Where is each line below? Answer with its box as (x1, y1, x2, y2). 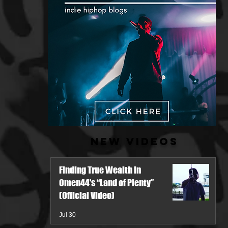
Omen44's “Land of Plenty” (59, 177, 154, 188)
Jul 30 (59, 211, 76, 218)
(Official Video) (59, 190, 115, 201)
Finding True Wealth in (59, 164, 141, 176)
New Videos (91, 135, 179, 148)
